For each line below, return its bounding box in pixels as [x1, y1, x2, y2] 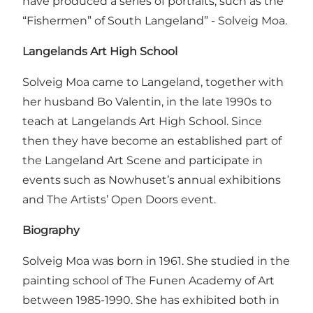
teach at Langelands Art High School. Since [22, 115, 262, 129]
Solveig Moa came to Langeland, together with [22, 75, 284, 89]
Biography [22, 224, 80, 238]
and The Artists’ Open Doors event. [22, 193, 216, 207]
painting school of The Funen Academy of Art [22, 274, 275, 288]
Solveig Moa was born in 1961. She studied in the [22, 254, 290, 268]
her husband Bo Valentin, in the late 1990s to [22, 95, 272, 109]
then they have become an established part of [22, 134, 282, 148]
